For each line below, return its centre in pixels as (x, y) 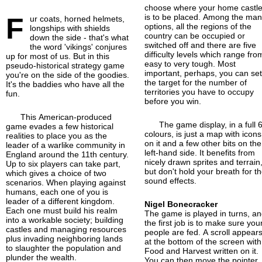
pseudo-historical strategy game (65, 65)
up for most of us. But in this (58, 56)
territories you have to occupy (199, 92)
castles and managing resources (66, 229)
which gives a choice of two (56, 173)
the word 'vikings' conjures (78, 46)
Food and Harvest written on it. (202, 251)
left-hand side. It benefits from (200, 152)
